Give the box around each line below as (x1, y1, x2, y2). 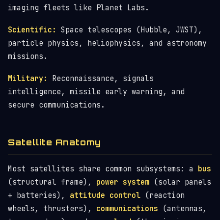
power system (96, 177, 149, 187)
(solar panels (149, 177, 211, 187)
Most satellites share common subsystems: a (8, 164, 198, 174)
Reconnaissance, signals (48, 74, 154, 83)
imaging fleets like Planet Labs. (8, 3, 149, 13)
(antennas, (158, 204, 207, 214)
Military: (8, 74, 48, 83)
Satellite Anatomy (8, 137, 101, 147)
